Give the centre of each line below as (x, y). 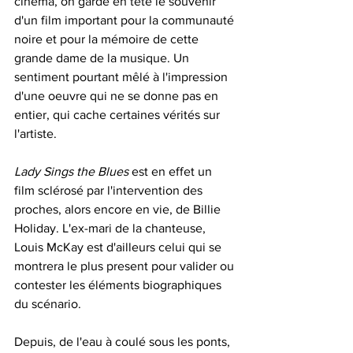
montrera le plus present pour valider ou (126, 266)
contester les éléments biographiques (119, 284)
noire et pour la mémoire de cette (108, 39)
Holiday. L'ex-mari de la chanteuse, (111, 228)
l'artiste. (35, 133)
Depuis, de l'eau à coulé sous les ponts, (124, 341)
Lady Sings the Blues (71, 171)
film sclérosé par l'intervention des (110, 190)
